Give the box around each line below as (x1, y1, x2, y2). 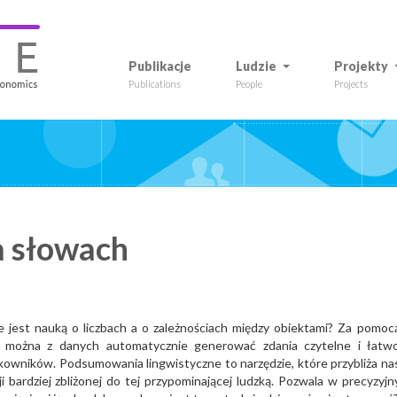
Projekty (334, 58, 388, 74)
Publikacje (128, 58, 191, 74)
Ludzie (236, 58, 276, 74)
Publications (128, 78, 181, 90)
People (236, 78, 262, 90)
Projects (334, 78, 368, 90)
